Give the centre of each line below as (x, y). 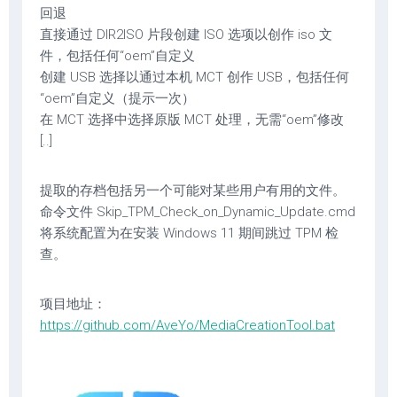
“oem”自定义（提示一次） (117, 98)
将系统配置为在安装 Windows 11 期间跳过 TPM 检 (189, 233)
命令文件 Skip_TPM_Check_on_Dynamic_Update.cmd (198, 212)
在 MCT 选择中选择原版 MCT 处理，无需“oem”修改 (192, 120)
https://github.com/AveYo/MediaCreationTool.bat (187, 325)
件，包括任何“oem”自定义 (117, 56)
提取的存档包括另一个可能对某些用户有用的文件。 (193, 191)
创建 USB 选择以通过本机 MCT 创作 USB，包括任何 (195, 77)
